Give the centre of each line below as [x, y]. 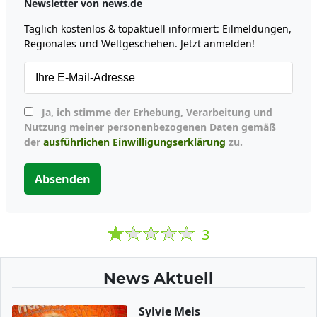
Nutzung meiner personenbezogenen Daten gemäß [150, 127]
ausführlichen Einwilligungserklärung [134, 142]
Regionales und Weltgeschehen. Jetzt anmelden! [139, 43]
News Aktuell [158, 278]
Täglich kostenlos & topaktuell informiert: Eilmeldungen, [158, 28]
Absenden [63, 179]
